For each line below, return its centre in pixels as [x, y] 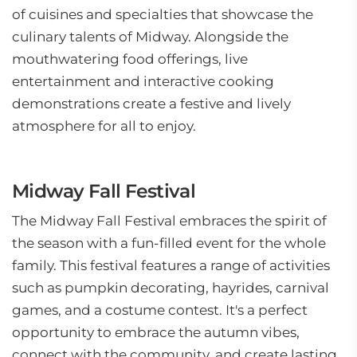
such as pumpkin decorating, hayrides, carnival [171, 288]
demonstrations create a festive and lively [151, 104]
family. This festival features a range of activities [171, 265]
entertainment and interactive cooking [143, 81]
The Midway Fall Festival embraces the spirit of [169, 221]
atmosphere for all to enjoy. [104, 126]
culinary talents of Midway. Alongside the [150, 37]
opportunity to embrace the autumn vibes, [156, 332]
